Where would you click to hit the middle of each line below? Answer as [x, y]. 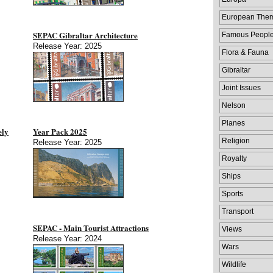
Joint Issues [241, 87]
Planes [233, 123]
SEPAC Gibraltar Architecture [85, 35]
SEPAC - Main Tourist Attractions [91, 228]
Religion [236, 140]
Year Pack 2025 [60, 131]
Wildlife [234, 264]
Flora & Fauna [245, 52]
